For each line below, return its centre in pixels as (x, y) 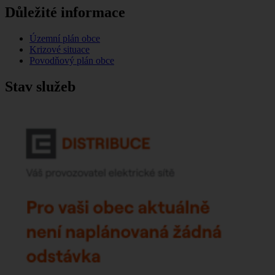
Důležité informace (65, 13)
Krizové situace (60, 50)
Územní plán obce (65, 39)
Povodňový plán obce (72, 61)
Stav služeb (40, 87)
